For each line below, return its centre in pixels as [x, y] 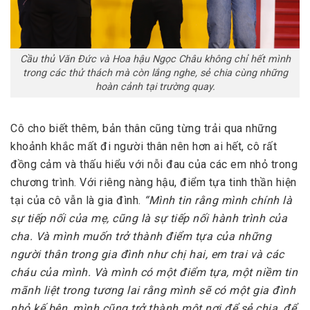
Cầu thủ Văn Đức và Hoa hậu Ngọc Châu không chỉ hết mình [155, 59]
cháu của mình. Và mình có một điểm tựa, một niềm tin [154, 273]
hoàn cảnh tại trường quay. [155, 86]
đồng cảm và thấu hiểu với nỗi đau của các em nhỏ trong [154, 165]
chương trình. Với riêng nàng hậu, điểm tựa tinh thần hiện [154, 183]
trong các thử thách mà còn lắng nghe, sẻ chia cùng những [155, 73]
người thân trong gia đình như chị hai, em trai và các [147, 255]
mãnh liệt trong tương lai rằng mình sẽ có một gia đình [153, 291]
